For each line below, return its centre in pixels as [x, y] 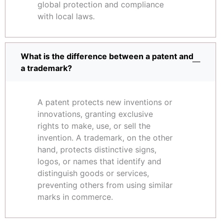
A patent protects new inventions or [105, 102]
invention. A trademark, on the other [105, 138]
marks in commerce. [75, 197]
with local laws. [66, 17]
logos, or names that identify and [99, 162]
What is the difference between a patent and [107, 56]
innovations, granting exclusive [95, 114]
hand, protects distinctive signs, [97, 150]
